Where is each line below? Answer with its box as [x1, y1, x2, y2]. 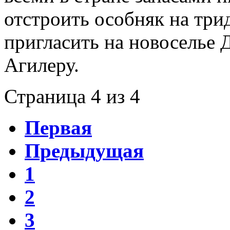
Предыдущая [25, 140, 144, 162]
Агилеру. [4, 54, 84, 76]
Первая [25, 117, 92, 139]
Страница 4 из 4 [4, 85, 140, 107]
